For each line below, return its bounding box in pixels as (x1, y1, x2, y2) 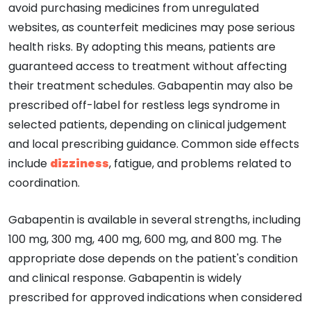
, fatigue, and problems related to (109, 155, 292, 171)
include (8, 155, 50, 171)
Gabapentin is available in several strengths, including (8, 211, 301, 228)
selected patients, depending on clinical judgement (8, 116, 287, 133)
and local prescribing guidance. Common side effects (8, 135, 299, 152)
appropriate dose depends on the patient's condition (8, 250, 298, 267)
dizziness (50, 155, 109, 171)
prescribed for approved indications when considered (8, 289, 302, 305)
